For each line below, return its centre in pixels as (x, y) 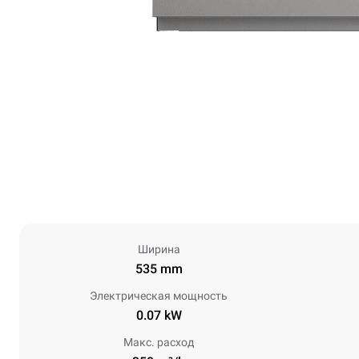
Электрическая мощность (159, 296)
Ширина (159, 249)
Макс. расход (159, 342)
